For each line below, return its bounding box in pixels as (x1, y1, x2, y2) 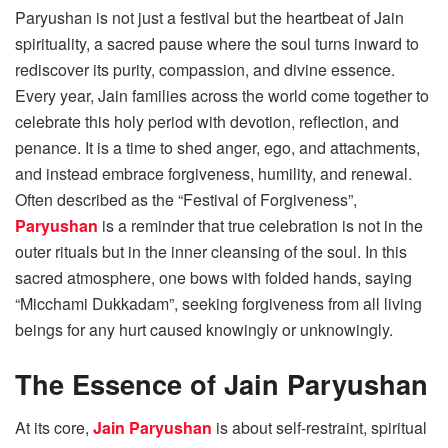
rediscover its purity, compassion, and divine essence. (15, 58, 395, 81)
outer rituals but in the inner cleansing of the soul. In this (15, 240, 407, 263)
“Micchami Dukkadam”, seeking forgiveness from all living (15, 292, 422, 315)
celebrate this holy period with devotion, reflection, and (15, 110, 399, 133)
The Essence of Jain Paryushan (15, 363, 428, 403)
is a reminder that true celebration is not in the (98, 214, 423, 237)
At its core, (15, 416, 93, 440)
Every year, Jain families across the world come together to (15, 84, 429, 107)
